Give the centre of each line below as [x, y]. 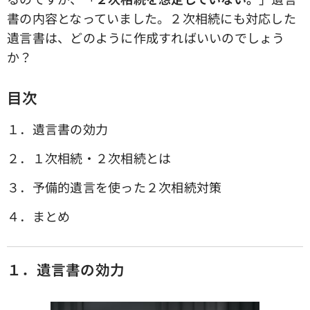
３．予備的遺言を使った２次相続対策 [115, 187]
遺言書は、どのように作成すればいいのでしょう [146, 38]
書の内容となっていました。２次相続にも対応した [152, 18]
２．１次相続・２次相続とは [89, 158]
